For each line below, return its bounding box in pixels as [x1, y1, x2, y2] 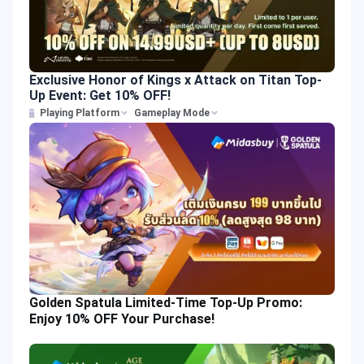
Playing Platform [40, 107, 119, 119]
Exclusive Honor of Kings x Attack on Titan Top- [29, 72, 322, 88]
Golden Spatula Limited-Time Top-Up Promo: [29, 294, 302, 310]
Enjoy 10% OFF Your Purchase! [29, 310, 214, 327]
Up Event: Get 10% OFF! [29, 88, 171, 103]
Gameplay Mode [134, 107, 210, 119]
